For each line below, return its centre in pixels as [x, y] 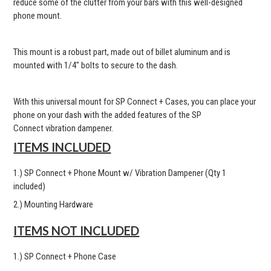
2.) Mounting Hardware [54, 204]
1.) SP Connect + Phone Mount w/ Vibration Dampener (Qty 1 [120, 173]
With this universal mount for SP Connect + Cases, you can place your [135, 102]
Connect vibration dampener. [64, 128]
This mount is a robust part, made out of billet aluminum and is [122, 52]
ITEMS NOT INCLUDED [77, 230]
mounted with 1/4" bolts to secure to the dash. [96, 65]
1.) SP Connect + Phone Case [65, 256]
